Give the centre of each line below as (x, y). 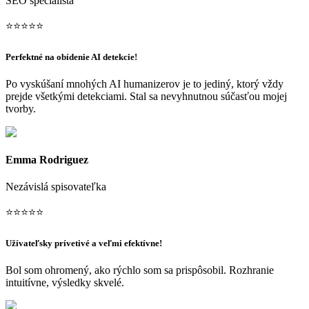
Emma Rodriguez (47, 159)
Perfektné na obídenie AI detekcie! (71, 57)
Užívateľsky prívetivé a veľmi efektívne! (84, 243)
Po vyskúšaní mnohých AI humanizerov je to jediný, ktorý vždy (144, 84)
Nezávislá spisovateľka (56, 186)
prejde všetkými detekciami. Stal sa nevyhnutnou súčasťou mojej (146, 97)
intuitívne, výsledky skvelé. (65, 283)
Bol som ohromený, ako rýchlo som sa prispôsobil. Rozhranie (140, 270)
